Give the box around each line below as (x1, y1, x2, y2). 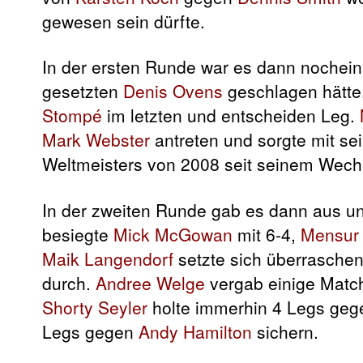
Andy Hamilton (139, 318, 252, 344)
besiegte (42, 221, 113, 246)
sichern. (252, 318, 318, 344)
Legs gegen (42, 318, 139, 344)
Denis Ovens (123, 79, 223, 104)
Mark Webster (42, 127, 150, 152)
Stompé (42, 103, 102, 128)
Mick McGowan (113, 221, 233, 246)
